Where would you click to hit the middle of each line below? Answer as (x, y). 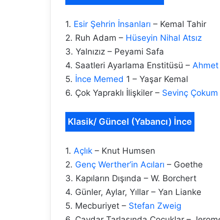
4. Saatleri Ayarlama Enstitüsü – (129, 66)
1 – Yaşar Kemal (156, 79)
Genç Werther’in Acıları (120, 165)
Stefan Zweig (155, 206)
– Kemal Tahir (179, 24)
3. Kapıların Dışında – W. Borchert (131, 179)
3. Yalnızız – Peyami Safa (115, 52)
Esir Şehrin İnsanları (112, 24)
